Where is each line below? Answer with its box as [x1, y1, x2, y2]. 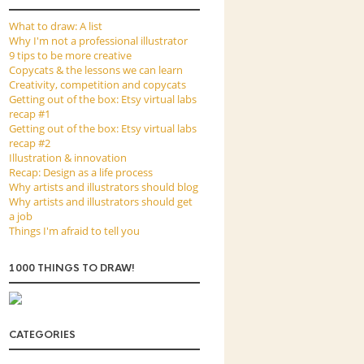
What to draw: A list [9, 19, 102, 33]
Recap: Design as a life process [9, 165, 153, 180]
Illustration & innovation [9, 150, 127, 165]
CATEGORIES [9, 328, 76, 341]
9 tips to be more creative [9, 48, 132, 63]
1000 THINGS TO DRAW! [9, 262, 135, 275]
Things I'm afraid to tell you [9, 223, 140, 238]
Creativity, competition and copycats [9, 77, 186, 92]
